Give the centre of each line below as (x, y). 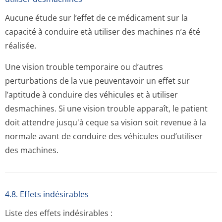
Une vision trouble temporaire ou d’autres (84, 67)
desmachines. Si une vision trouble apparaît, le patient (106, 109)
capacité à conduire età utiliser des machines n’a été (103, 32)
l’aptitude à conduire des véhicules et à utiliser (91, 95)
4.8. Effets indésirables (47, 194)
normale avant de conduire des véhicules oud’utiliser (104, 136)
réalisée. (21, 46)
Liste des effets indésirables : (59, 213)
